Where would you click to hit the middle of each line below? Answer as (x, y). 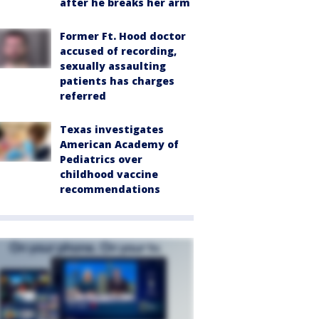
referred (83, 95)
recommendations (110, 189)
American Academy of (119, 144)
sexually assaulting (113, 66)
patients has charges (117, 80)
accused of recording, (118, 51)
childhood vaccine (109, 174)
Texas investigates (112, 129)
